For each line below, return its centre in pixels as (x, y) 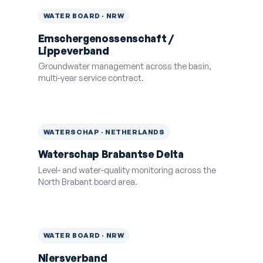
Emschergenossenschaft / (106, 38)
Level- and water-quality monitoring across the (127, 169)
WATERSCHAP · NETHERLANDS (104, 131)
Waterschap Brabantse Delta (111, 154)
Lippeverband (73, 50)
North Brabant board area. (87, 181)
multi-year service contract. (91, 78)
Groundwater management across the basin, (124, 66)
